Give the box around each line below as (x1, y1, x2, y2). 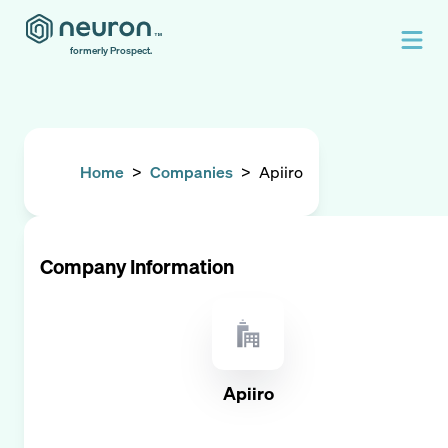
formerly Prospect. (70, 44, 152, 57)
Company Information (40, 253, 234, 280)
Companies (150, 161, 233, 183)
